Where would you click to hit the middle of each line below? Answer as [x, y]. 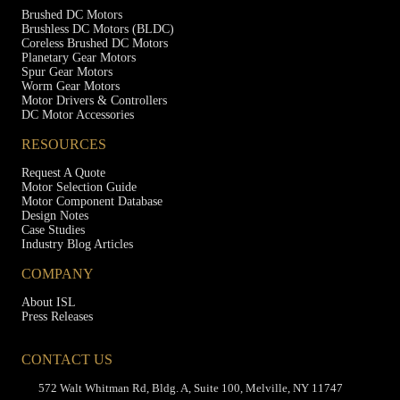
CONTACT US [67, 359]
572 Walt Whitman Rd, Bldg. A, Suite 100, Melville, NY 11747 [191, 388]
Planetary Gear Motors [79, 58]
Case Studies [53, 230]
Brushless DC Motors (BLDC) [98, 29]
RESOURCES [64, 144]
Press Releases [57, 317]
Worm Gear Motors [71, 86]
